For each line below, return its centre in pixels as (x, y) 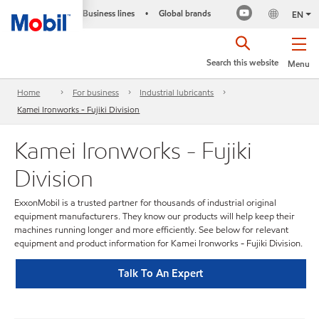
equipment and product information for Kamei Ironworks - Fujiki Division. (158, 244)
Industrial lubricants (177, 93)
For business (95, 93)
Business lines (108, 13)
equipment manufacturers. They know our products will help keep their (155, 216)
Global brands (184, 13)
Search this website (242, 62)
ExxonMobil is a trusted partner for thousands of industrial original (145, 203)
